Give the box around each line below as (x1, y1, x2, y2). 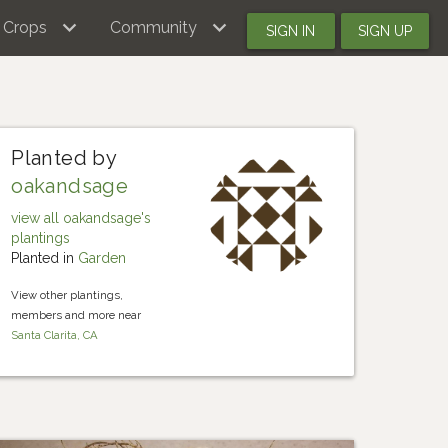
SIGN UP (357, 23, 412, 39)
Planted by (11, 146, 117, 170)
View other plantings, (11, 288, 124, 302)
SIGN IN (266, 23, 316, 39)
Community (109, 18, 197, 37)
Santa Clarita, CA (11, 328, 99, 342)
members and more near (11, 308, 142, 322)
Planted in (11, 250, 79, 266)
